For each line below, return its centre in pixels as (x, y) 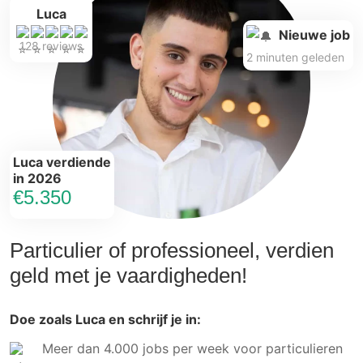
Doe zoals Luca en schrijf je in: (105, 319)
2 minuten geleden (295, 57)
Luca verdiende (62, 162)
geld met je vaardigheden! (128, 275)
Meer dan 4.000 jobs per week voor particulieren (192, 348)
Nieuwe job (314, 35)
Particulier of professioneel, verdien (172, 250)
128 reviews (51, 46)
